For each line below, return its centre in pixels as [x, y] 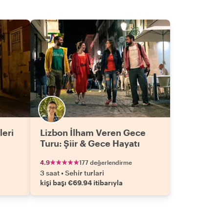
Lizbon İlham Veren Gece [93, 132]
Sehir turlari [85, 173]
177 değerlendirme [106, 162]
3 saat [50, 173]
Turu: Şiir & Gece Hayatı [90, 143]
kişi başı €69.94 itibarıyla [81, 183]
